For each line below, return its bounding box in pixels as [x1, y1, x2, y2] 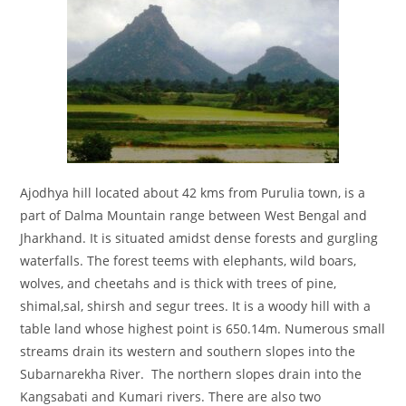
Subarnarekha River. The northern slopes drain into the [20, 365, 370, 383]
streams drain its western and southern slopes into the [20, 343, 356, 361]
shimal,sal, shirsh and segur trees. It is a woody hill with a [20, 297, 372, 315]
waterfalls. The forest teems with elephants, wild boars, [20, 252, 357, 270]
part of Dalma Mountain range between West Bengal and [20, 207, 368, 225]
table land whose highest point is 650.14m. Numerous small [20, 320, 386, 338]
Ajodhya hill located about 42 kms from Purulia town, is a [20, 184, 366, 202]
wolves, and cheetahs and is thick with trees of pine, [20, 275, 337, 293]
